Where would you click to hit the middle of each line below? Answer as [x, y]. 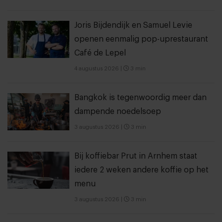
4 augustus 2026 [97, 68]
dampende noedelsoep [118, 111]
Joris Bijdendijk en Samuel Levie [133, 25]
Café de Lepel [100, 53]
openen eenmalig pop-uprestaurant [141, 39]
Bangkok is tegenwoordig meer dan [140, 97]
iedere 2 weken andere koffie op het [141, 170]
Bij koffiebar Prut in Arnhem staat [136, 156]
